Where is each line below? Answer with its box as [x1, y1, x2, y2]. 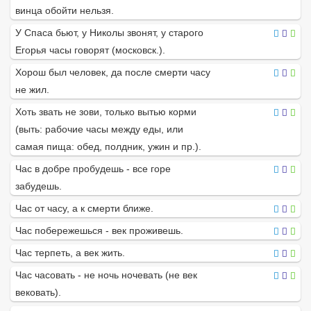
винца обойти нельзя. [15, 5, 114, 17]
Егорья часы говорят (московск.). [15, 44, 165, 56]
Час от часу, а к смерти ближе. [15, 203, 153, 215]
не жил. [15, 84, 49, 96]
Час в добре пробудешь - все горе [15, 163, 171, 175]
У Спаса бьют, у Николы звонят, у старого [15, 27, 203, 39]
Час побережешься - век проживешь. [15, 225, 183, 237]
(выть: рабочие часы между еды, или [15, 124, 183, 135]
